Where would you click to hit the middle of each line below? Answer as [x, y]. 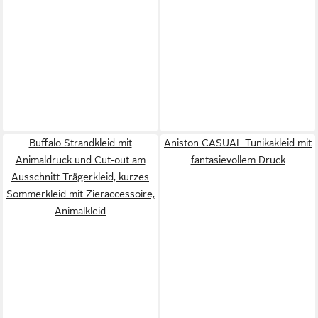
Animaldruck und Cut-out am [80, 159]
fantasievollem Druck [238, 159]
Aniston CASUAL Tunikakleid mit [238, 142]
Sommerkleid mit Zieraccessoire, [80, 193]
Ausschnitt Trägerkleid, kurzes [80, 176]
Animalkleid [80, 210]
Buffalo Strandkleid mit [80, 142]
